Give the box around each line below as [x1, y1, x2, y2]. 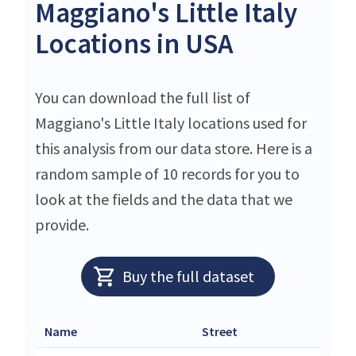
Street [202, 323, 238, 339]
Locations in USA [35, 25, 234, 61]
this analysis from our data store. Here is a [35, 137, 312, 158]
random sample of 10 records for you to [35, 163, 300, 184]
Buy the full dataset [122, 265, 254, 286]
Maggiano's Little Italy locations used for [35, 112, 307, 133]
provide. [35, 214, 89, 234]
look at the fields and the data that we [35, 188, 292, 209]
